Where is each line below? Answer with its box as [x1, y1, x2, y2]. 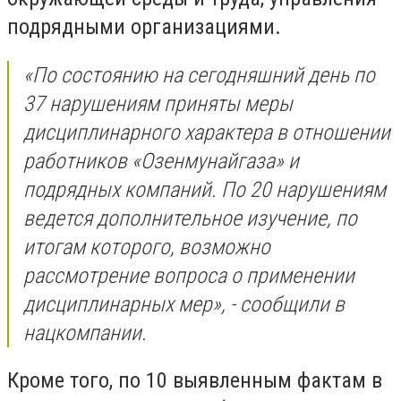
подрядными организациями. [7, 14, 281, 40]
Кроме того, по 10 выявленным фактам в [7, 368, 382, 394]
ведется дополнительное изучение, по [23, 205, 357, 231]
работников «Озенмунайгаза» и [23, 148, 299, 174]
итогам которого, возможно [23, 234, 270, 260]
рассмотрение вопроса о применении [23, 262, 354, 288]
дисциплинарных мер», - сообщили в [23, 291, 345, 317]
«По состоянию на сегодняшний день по [23, 62, 375, 88]
